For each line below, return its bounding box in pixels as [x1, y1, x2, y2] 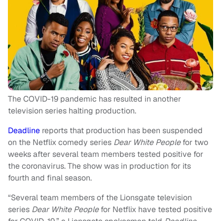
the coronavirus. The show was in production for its [8, 161, 191, 172]
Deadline [8, 125, 40, 136]
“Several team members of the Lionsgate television [8, 192, 192, 203]
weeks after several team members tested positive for [8, 149, 203, 160]
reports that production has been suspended [40, 125, 203, 136]
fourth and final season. [8, 173, 92, 184]
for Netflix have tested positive [99, 204, 212, 215]
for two [181, 137, 208, 148]
